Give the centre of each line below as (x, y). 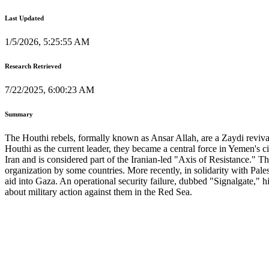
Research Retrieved (33, 66)
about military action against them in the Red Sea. (98, 192)
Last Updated (24, 18)
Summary (19, 114)
